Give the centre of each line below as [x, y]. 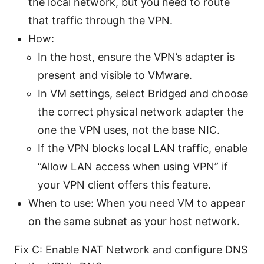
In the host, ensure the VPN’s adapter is [136, 57]
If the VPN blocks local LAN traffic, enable [143, 148]
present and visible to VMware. [115, 75]
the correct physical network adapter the [141, 112]
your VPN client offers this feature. [124, 185]
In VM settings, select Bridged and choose [143, 94]
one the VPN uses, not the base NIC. [129, 130]
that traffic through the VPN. [100, 21]
